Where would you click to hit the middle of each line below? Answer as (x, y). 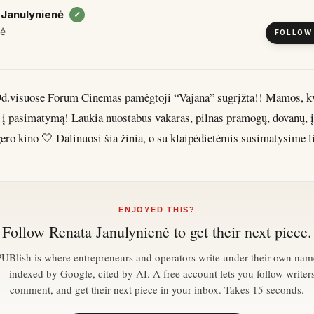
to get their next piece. (241, 232)
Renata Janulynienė (109, 232)
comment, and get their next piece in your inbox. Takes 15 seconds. (157, 289)
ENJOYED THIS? (157, 210)
